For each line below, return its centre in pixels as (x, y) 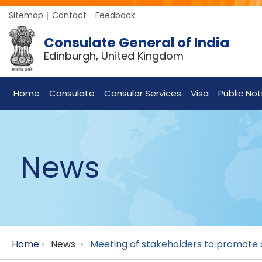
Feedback (115, 15)
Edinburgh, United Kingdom (114, 56)
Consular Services (143, 93)
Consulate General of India (137, 42)
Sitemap (26, 15)
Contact (69, 15)
